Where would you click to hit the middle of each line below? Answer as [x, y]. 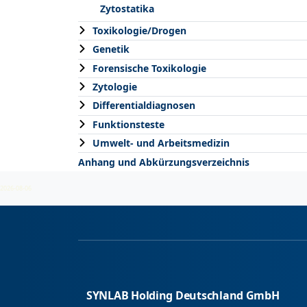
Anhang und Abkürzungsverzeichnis [164, 162]
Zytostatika [127, 9]
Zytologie [115, 87]
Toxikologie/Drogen [139, 30]
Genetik [111, 49]
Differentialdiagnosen [144, 106]
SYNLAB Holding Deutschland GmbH [183, 295]
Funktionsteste [128, 124]
